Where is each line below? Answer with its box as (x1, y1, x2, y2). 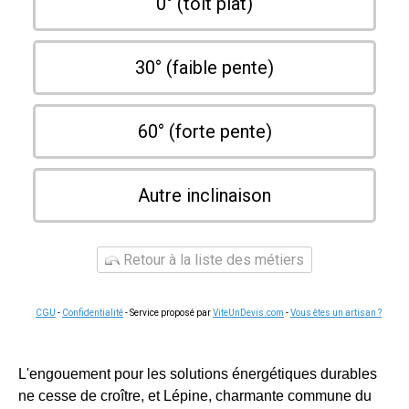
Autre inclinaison (138, 184, 271, 206)
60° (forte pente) (137, 121, 272, 142)
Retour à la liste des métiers (120, 251, 304, 268)
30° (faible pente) (135, 57, 274, 79)
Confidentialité (62, 308, 123, 318)
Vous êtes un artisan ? (290, 308, 382, 318)
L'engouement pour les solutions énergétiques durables (18, 366, 377, 382)
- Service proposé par (123, 308, 213, 318)
